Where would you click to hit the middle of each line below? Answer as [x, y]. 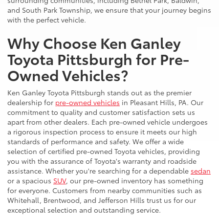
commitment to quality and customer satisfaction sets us [101, 112]
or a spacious [30, 181]
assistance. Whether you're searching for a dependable [99, 171]
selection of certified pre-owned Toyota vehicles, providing [104, 151]
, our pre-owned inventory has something [135, 181]
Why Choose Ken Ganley [94, 43]
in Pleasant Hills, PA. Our [162, 102]
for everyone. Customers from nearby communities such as [105, 190]
